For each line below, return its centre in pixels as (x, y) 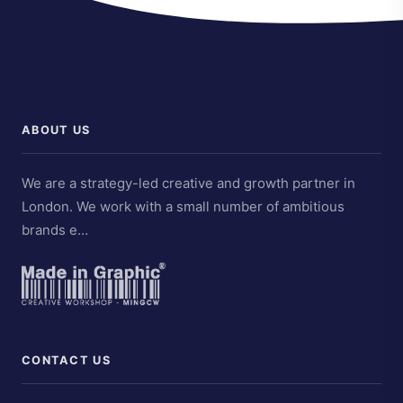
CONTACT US (66, 361)
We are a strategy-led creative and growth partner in (188, 183)
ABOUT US (56, 130)
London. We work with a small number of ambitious (183, 206)
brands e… (55, 230)
